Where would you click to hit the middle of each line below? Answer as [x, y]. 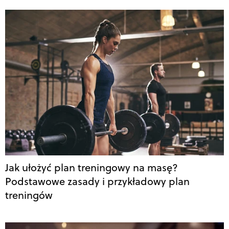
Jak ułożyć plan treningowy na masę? [91, 167]
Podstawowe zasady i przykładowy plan [97, 181]
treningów [29, 195]
